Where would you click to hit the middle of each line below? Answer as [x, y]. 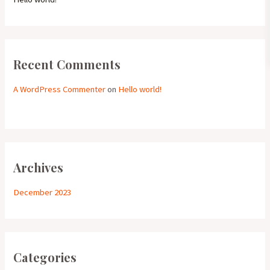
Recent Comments [67, 64]
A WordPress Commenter [60, 89]
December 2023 [42, 192]
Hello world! [140, 89]
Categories [45, 257]
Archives [39, 167]
